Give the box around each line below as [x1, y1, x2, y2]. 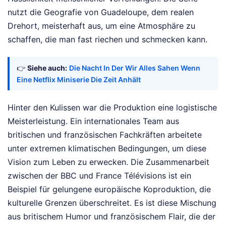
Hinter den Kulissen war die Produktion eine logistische [8, 102, 217, 113]
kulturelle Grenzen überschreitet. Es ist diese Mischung [8, 198, 216, 208]
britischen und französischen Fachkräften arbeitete [8, 130, 202, 140]
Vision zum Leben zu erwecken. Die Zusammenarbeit [8, 157, 209, 167]
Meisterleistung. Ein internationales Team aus [8, 116, 179, 127]
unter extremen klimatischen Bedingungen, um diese [8, 143, 206, 154]
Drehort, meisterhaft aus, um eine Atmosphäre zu [8, 21, 195, 31]
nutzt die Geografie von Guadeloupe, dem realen [8, 7, 194, 18]
